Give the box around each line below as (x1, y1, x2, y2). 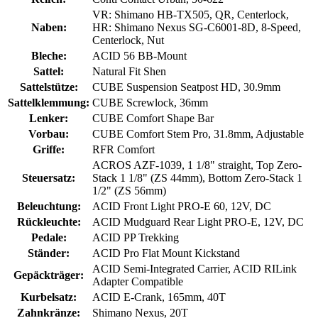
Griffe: (33, 143, 65, 156)
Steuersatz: (22, 172, 75, 185)
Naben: (31, 21, 67, 34)
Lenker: (29, 112, 68, 125)
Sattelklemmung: (8, 97, 89, 109)
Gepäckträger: (13, 269, 84, 282)
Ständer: (28, 247, 70, 260)
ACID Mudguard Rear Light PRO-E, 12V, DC (92, 216, 304, 229)
